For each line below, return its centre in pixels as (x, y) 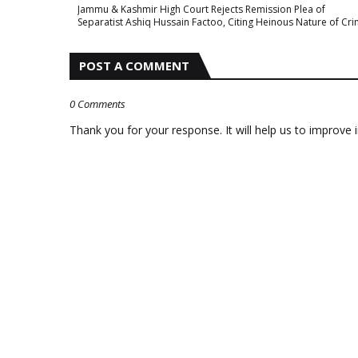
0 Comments (97, 104)
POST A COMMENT (134, 66)
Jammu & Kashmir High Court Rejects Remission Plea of (201, 9)
